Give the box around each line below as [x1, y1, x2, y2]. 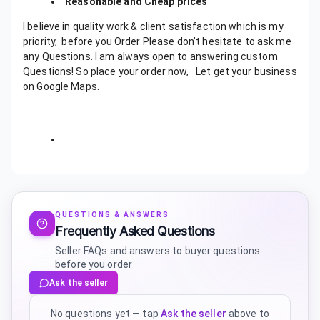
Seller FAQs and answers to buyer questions [55, 245, 261, 256]
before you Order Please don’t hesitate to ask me [61, 36, 291, 47]
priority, [23, 36, 62, 47]
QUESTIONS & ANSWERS [55, 211, 169, 219]
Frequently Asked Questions [55, 224, 215, 239]
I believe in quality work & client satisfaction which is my [23, 21, 284, 32]
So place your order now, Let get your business [76, 66, 297, 77]
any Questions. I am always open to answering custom [23, 51, 278, 62]
